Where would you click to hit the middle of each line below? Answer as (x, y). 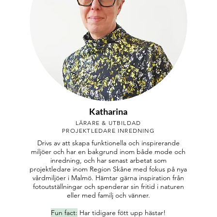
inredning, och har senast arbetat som (108, 160)
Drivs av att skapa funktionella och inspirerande (108, 143)
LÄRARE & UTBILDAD (108, 123)
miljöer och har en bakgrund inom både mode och (108, 152)
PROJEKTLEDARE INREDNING (108, 131)
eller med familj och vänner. (108, 195)
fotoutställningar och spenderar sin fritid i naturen (108, 186)
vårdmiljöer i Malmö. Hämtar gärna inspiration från (108, 178)
